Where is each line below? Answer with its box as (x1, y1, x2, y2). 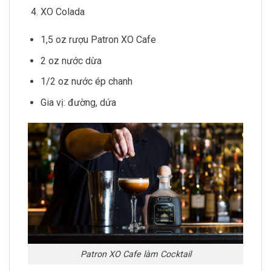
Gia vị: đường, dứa (40, 96, 116, 108)
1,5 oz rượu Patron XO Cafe (40, 33, 156, 45)
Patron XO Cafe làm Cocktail (80, 249, 191, 260)
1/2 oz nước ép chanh (40, 76, 132, 88)
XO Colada (40, 6, 85, 18)
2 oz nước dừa (40, 54, 102, 67)
